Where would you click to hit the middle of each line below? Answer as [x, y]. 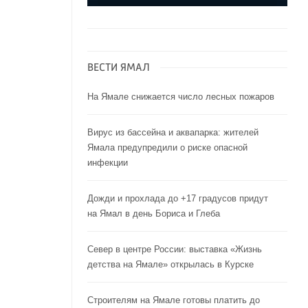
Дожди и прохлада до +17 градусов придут [177, 199]
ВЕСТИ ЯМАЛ [118, 68]
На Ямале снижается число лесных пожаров [180, 97]
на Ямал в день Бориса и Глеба [153, 214]
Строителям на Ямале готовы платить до [173, 300]
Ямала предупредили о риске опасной [167, 148]
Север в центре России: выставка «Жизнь [174, 250]
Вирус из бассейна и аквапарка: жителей [173, 133]
